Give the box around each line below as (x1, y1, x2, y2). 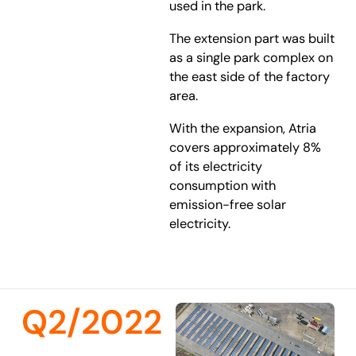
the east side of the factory (169, 68, 331, 86)
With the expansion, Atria (169, 120, 317, 137)
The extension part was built (169, 30, 335, 48)
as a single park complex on (169, 49, 334, 67)
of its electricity (169, 158, 263, 176)
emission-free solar (169, 196, 287, 214)
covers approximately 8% (169, 139, 322, 157)
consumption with (169, 177, 277, 195)
